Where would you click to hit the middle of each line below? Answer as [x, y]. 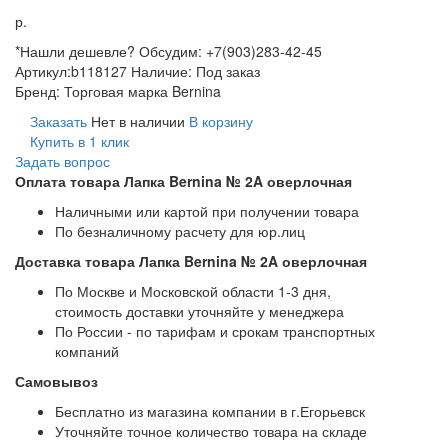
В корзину [221, 120]
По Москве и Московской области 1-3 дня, [193, 290]
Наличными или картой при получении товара [207, 210]
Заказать [58, 120]
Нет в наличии [138, 120]
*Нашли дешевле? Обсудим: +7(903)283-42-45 [168, 50]
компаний [87, 350]
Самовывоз [56, 380]
